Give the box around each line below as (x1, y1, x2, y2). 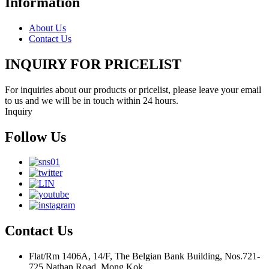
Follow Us (5, 128, 66, 145)
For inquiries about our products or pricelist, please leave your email (5, 84, 261, 95)
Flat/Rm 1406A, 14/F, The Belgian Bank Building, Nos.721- (29, 251, 260, 262)
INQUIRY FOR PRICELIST (5, 56, 181, 72)
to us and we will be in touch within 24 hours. (5, 95, 178, 106)
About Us (29, 22, 66, 33)
